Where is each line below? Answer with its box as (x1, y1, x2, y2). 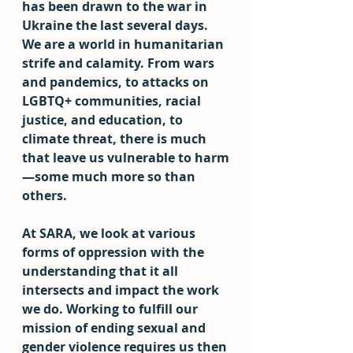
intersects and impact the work (22, 281, 222, 299)
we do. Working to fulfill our (22, 300, 201, 318)
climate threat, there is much (22, 130, 210, 147)
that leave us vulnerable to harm (22, 149, 229, 166)
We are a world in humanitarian (22, 35, 227, 53)
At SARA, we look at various (22, 225, 199, 242)
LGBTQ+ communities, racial (22, 92, 204, 110)
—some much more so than (22, 168, 199, 185)
